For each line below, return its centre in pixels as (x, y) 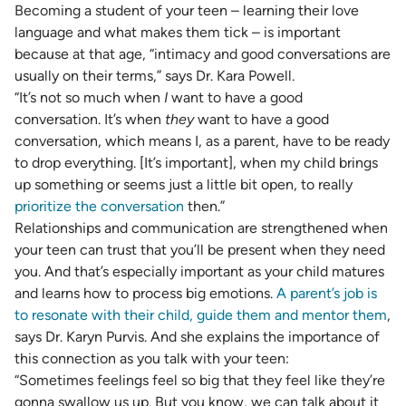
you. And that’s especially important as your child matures (199, 271)
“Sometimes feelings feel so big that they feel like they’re (200, 380)
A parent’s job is (327, 293)
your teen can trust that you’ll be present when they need (200, 250)
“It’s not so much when (89, 97)
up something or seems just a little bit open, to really (184, 184)
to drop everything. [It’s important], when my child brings (196, 163)
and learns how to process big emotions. (145, 293)
